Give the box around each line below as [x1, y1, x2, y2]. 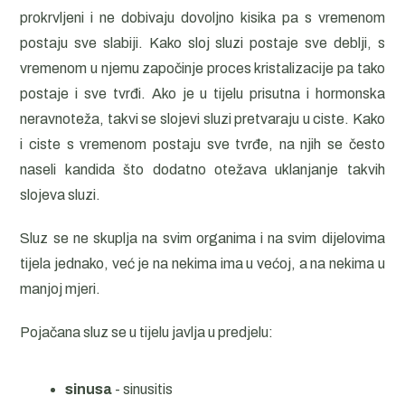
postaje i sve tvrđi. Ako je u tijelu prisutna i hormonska [20, 86, 385, 101]
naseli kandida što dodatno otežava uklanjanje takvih [20, 162, 385, 177]
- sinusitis [112, 381, 174, 397]
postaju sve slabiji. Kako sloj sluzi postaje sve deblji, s [20, 35, 385, 51]
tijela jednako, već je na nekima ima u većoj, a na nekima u [20, 256, 385, 271]
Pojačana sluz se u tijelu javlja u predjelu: [20, 325, 274, 340]
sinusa [65, 381, 113, 397]
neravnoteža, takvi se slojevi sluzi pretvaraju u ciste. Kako [20, 111, 385, 127]
